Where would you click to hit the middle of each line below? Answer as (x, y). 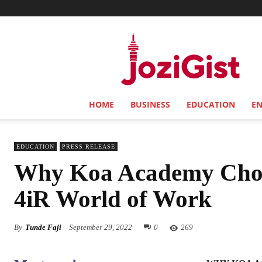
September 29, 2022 (101, 227)
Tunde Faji (43, 227)
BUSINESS (150, 104)
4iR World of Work (113, 199)
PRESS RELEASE (89, 146)
